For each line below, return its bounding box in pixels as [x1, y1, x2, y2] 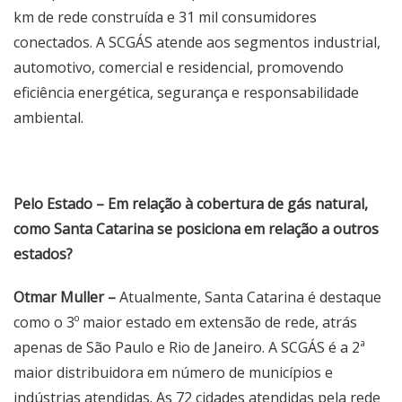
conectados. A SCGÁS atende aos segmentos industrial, [13, 32, 380, 52]
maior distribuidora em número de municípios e [13, 363, 333, 382]
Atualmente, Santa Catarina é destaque [116, 287, 381, 307]
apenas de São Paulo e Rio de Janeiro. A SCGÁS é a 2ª [13, 337, 365, 357]
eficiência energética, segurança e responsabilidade [13, 83, 359, 102]
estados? [13, 244, 73, 264]
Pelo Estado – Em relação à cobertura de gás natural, [13, 194, 368, 214]
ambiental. [13, 108, 83, 127]
